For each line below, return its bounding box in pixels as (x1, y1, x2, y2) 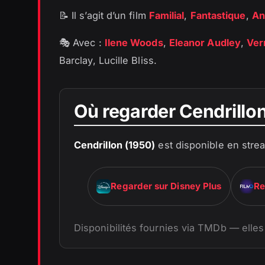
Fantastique (190, 9, 246, 22)
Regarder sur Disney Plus (111, 180, 222, 192)
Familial (148, 9, 185, 22)
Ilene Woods (104, 37, 163, 49)
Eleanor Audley (169, 37, 241, 49)
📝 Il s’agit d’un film (59, 9, 149, 22)
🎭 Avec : (59, 37, 105, 49)
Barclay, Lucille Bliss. (59, 54, 157, 67)
